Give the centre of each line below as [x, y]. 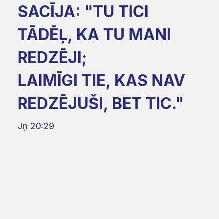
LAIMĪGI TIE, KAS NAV [101, 80]
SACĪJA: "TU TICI [83, 11]
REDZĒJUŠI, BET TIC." [101, 103]
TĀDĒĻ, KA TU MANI [94, 34]
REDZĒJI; [52, 57]
